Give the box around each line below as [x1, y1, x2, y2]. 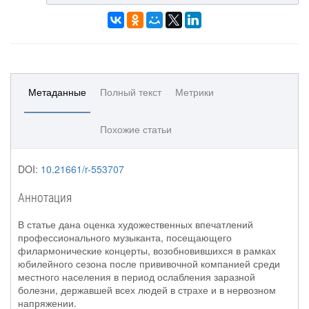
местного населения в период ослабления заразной [18, 270, 255, 283]
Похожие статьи [100, 122, 172, 136]
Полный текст [100, 85, 161, 99]
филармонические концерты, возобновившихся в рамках [18, 243, 276, 257]
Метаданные [28, 85, 86, 99]
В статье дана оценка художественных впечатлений [18, 217, 253, 231]
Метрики [175, 85, 214, 99]
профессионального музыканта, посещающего [18, 230, 232, 244]
